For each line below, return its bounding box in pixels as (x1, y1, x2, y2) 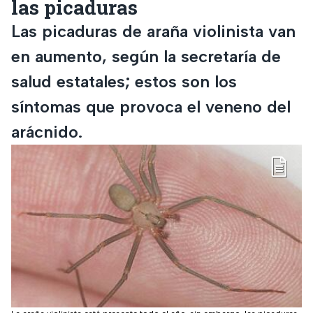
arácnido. (11, 121, 82, 142)
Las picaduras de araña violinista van (11, 20, 296, 41)
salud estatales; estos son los (11, 71, 237, 92)
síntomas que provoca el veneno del (11, 96, 291, 117)
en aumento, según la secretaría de (11, 45, 281, 66)
